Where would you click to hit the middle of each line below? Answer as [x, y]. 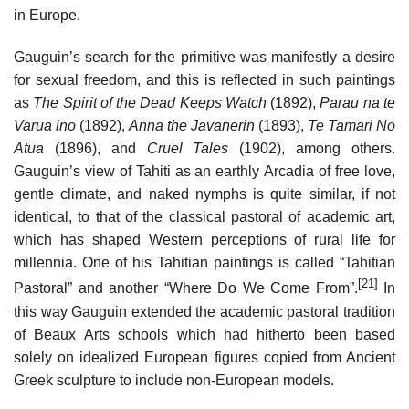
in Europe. [47, 16]
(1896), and [95, 149]
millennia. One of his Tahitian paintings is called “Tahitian [204, 263]
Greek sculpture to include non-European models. [174, 380]
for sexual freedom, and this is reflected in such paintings [204, 80]
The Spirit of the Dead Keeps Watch [150, 103]
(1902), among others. [312, 149]
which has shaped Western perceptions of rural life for [204, 240]
